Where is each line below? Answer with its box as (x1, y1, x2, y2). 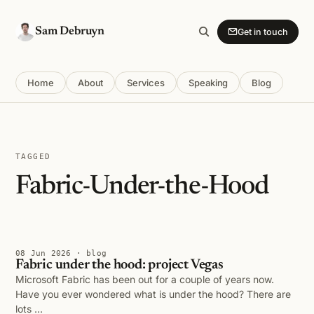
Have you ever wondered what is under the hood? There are (15, 288, 291, 300)
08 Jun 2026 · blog (15, 249, 107, 258)
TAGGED (15, 152, 51, 161)
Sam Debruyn (35, 25, 105, 38)
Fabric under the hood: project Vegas (15, 258, 224, 272)
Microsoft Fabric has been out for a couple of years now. (15, 273, 274, 285)
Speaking (188, 77, 228, 88)
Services (127, 77, 165, 88)
